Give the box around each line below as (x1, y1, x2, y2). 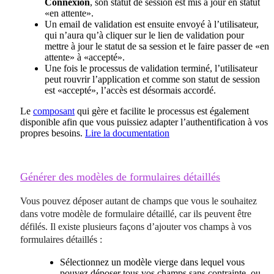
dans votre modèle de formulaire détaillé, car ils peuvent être (20, 208, 251, 219)
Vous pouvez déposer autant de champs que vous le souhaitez (20, 195, 257, 206)
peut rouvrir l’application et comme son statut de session (45, 73, 260, 84)
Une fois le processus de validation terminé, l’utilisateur (45, 62, 257, 73)
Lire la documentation (85, 127, 169, 138)
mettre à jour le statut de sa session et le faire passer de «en (45, 40, 269, 51)
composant (33, 105, 75, 116)
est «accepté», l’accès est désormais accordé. (45, 84, 216, 95)
